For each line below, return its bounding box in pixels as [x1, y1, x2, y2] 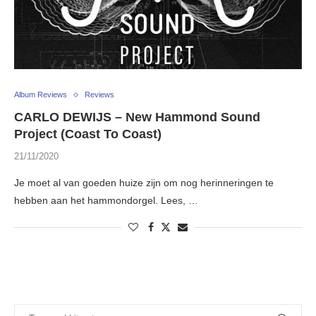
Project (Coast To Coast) [14, 127, 162, 142]
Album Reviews [14, 90, 67, 99]
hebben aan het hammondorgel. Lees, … [14, 195, 198, 207]
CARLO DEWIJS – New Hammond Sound [14, 110, 260, 125]
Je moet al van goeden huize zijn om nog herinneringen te [14, 177, 274, 189]
